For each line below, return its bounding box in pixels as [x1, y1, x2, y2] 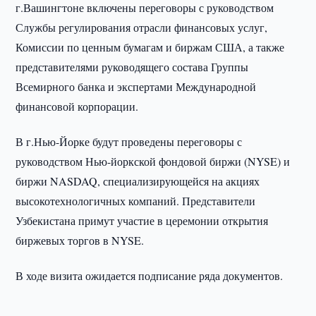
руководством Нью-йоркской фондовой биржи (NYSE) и [16, 154, 291, 169]
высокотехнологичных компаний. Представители [16, 193, 256, 208]
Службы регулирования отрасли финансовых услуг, [16, 20, 268, 35]
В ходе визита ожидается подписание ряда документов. [16, 268, 284, 283]
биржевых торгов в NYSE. [16, 233, 145, 248]
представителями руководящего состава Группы [16, 59, 249, 74]
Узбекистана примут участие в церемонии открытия [16, 213, 269, 228]
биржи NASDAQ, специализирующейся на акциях [16, 174, 260, 188]
